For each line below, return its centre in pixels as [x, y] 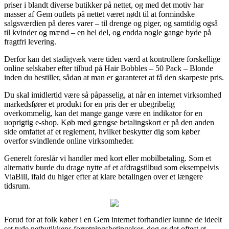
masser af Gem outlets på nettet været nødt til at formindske [99, 14]
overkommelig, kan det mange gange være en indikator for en [103, 113]
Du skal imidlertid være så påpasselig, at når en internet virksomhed [113, 95]
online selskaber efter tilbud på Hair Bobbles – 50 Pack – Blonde [109, 68]
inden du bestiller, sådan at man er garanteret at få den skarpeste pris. [114, 77]
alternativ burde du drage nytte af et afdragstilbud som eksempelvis [111, 167]
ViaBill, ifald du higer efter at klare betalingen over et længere [104, 176]
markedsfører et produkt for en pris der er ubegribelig [89, 104]
